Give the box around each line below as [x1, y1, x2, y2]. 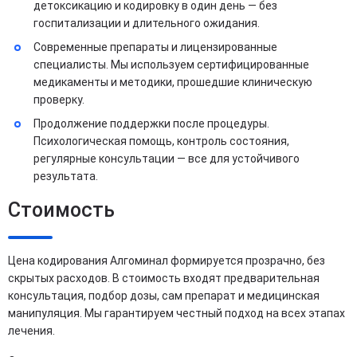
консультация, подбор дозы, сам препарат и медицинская [8, 289, 320, 303]
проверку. [33, 93, 84, 107]
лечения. [8, 324, 55, 338]
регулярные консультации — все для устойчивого [33, 152, 300, 166]
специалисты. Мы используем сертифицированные [33, 58, 309, 72]
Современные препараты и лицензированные [33, 41, 277, 54]
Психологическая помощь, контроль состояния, [33, 135, 289, 148]
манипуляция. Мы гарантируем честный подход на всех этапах [8, 307, 345, 320]
